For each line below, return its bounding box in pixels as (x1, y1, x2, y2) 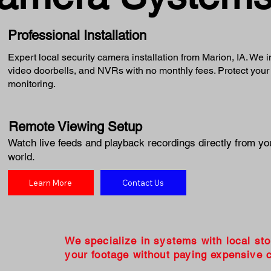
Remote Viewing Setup (8, 119, 142, 134)
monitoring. (7, 77, 56, 90)
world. (7, 150, 35, 163)
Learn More (29, 177, 73, 188)
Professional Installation (7, 27, 146, 43)
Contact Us (122, 177, 165, 188)
